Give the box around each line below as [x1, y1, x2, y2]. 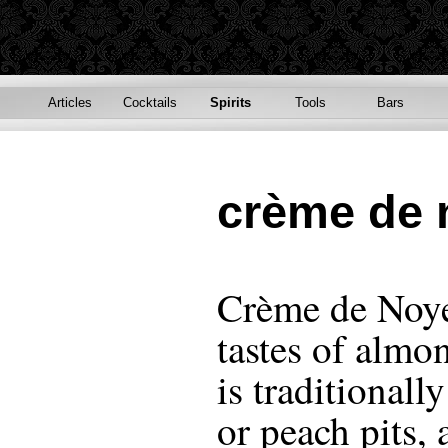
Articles [48, 95, 92, 110]
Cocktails [123, 95, 177, 110]
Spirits [209, 95, 251, 110]
